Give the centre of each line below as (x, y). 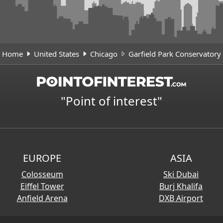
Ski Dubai (181, 174)
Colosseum (42, 174)
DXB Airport (181, 198)
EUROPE (42, 158)
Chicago (104, 54)
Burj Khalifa (181, 186)
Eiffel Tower (42, 186)
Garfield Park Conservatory (175, 54)
